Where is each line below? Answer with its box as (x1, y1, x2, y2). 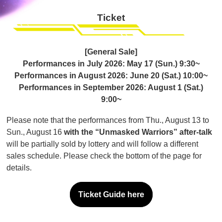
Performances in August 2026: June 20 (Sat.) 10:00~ (14, 71, 208, 80)
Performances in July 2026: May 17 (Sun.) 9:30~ (22, 59, 200, 68)
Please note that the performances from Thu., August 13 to (6, 116, 210, 125)
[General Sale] (85, 48, 137, 56)
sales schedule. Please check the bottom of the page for (6, 152, 202, 161)
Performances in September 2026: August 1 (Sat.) (19, 83, 203, 92)
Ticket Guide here (78, 190, 144, 199)
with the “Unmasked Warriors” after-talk (64, 128, 213, 137)
